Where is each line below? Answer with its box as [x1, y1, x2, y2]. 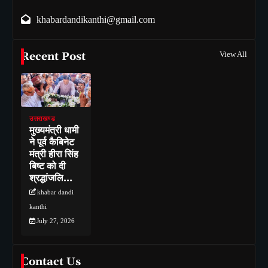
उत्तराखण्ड [29, 115, 55, 123]
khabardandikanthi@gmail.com [36, 14, 155, 25]
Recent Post [21, 49, 86, 63]
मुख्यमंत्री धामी [29, 124, 79, 137]
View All [220, 49, 247, 59]
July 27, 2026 [36, 217, 75, 225]
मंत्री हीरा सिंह [29, 148, 78, 161]
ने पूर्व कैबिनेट [29, 136, 74, 149]
